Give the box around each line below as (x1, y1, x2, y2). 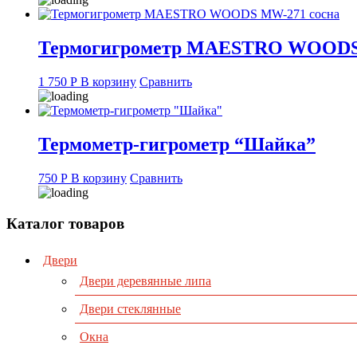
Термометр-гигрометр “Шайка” (38, 134, 316, 155)
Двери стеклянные (80, 302, 181, 316)
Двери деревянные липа (80, 274, 211, 288)
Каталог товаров (6, 214, 124, 232)
